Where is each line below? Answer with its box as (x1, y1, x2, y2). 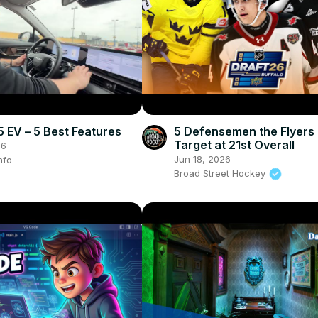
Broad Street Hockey (173, 167, 268, 179)
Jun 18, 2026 (173, 153, 231, 165)
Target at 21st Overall (173, 137, 295, 152)
